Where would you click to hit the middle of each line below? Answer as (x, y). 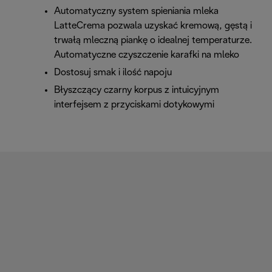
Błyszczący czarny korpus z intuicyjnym (137, 90)
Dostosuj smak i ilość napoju (113, 73)
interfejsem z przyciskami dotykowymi (134, 105)
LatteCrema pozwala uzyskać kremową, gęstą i (153, 26)
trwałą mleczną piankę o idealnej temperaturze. (153, 41)
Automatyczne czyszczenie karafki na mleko (147, 55)
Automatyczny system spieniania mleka (136, 12)
